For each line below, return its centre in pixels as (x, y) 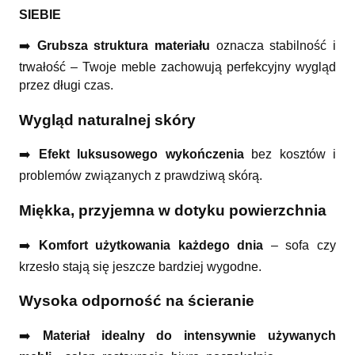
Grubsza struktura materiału (124, 45)
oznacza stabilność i (273, 45)
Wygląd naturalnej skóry (107, 120)
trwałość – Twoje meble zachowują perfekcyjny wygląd (177, 67)
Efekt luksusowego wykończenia (141, 155)
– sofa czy (300, 245)
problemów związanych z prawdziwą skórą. (141, 176)
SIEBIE (40, 14)
